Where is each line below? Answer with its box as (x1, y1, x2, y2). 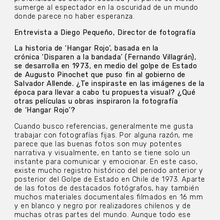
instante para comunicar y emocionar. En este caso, (14, 157, 198, 166)
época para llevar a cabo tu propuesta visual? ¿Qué (14, 88, 196, 97)
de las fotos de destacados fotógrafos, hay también (14, 184, 199, 192)
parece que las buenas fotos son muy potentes (14, 139, 182, 148)
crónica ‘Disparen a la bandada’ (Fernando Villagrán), (14, 53, 197, 62)
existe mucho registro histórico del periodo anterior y (14, 166, 203, 175)
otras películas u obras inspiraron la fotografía (14, 97, 178, 106)
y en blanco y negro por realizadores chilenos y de (14, 201, 191, 210)
